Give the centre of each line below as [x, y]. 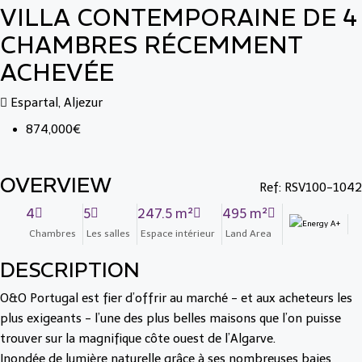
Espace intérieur [178, 233]
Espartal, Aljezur [57, 102]
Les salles [108, 233]
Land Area [248, 233]
